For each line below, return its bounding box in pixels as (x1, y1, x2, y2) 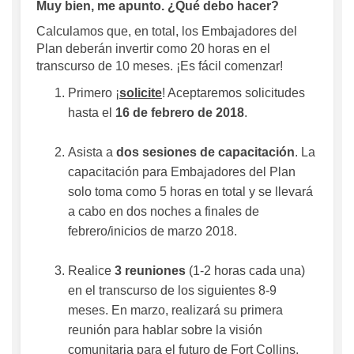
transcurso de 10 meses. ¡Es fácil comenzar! (36, 58, 283, 73)
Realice (68, 263, 115, 277)
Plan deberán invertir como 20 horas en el (36, 41, 270, 55)
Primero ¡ (68, 85, 119, 100)
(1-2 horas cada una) (186, 263, 305, 277)
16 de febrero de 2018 (115, 105, 244, 119)
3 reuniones (115, 263, 186, 277)
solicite (119, 85, 162, 100)
